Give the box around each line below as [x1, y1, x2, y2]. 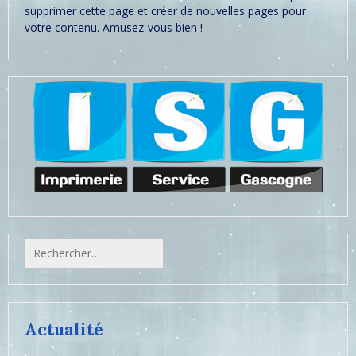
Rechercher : [24, 235, 87, 251]
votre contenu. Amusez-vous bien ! [25, 19, 203, 35]
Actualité [25, 318, 103, 340]
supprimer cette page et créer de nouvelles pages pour [25, 2, 306, 18]
